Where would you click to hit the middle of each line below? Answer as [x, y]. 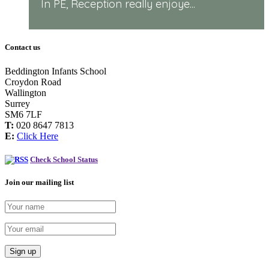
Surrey [17, 103]
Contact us [23, 47]
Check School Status [64, 159]
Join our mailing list [39, 182]
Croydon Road [33, 82]
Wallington [26, 92]
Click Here [38, 136]
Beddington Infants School [56, 71]
